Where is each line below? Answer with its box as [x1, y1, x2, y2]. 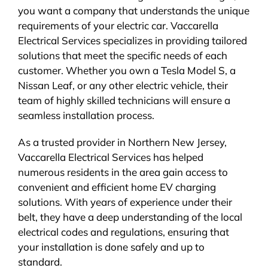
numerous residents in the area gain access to [17, 166, 228, 179]
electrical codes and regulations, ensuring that [17, 226, 229, 239]
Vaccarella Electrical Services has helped [17, 151, 203, 164]
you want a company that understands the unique [17, 4, 249, 17]
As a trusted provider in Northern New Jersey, [17, 136, 227, 149]
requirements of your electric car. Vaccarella [17, 19, 218, 32]
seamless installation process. [17, 109, 154, 122]
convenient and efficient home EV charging [17, 181, 216, 194]
